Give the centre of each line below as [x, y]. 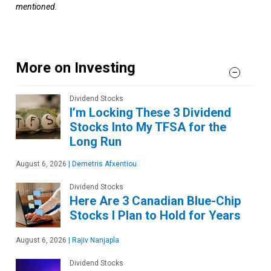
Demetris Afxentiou [103, 164]
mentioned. [37, 7]
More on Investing [76, 68]
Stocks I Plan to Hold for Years [155, 216]
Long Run [96, 142]
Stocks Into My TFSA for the [148, 127]
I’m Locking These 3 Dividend [150, 113]
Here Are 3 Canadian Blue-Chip [155, 201]
